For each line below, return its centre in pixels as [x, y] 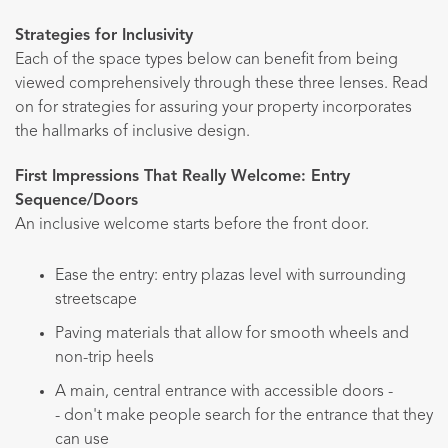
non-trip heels [104, 357]
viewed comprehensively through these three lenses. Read [221, 83]
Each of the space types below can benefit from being [206, 59]
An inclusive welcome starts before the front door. [194, 225]
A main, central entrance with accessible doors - [224, 391]
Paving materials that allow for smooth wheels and [232, 333]
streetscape [96, 299]
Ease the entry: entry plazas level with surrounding [230, 275]
